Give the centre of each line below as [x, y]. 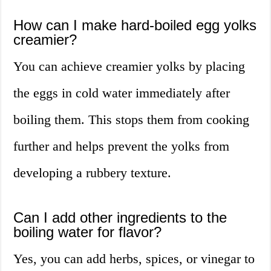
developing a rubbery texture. [93, 173]
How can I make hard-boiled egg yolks [135, 25]
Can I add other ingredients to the [120, 218]
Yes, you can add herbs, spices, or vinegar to [134, 259]
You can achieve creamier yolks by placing [129, 67]
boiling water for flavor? [88, 232]
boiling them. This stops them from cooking [132, 120]
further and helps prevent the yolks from [122, 146]
